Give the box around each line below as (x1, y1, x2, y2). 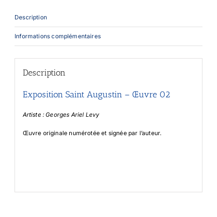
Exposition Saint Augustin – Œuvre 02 (22, 89, 170, 100)
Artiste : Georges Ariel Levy (22, 111, 100, 119)
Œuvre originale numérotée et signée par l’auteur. (22, 129, 162, 137)
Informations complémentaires (15, 32, 101, 40)
